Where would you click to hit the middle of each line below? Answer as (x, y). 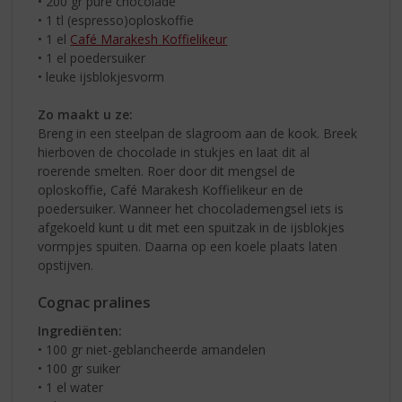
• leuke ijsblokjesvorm (101, 77)
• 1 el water (71, 387)
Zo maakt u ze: (86, 115)
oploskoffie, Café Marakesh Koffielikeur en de (171, 190)
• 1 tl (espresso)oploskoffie (116, 21)
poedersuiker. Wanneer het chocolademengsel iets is (191, 209)
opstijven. (66, 266)
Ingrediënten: (80, 330)
